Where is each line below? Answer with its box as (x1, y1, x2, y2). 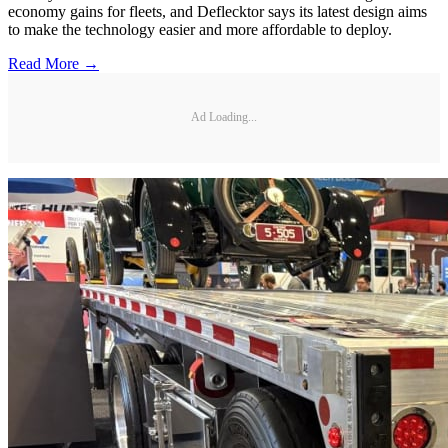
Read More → (8, 54, 99, 72)
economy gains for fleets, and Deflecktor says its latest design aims (8, 2, 427, 20)
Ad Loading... (191, 110, 257, 125)
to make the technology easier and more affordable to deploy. (8, 20, 392, 38)
